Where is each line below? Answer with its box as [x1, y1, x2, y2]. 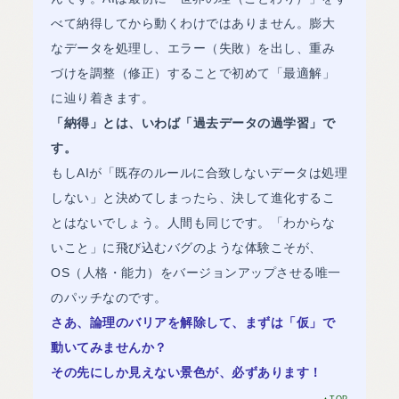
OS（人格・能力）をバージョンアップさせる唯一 [51, 265, 341, 280]
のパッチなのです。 [51, 289, 167, 305]
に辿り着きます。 [51, 90, 155, 105]
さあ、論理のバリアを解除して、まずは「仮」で [51, 314, 336, 330]
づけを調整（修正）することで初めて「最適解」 [51, 65, 336, 80]
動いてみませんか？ [51, 339, 167, 354]
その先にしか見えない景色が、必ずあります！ [51, 364, 322, 379]
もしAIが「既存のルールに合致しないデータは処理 [51, 165, 348, 180]
